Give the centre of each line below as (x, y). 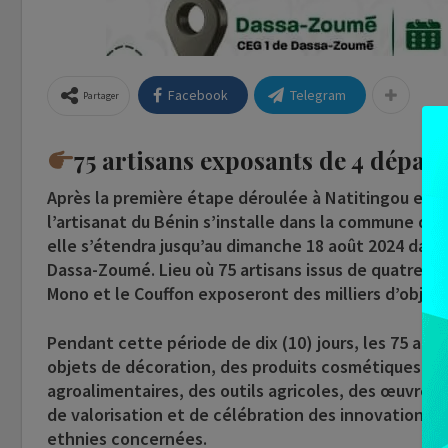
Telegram (318, 95)
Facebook (198, 95)
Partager (101, 96)
